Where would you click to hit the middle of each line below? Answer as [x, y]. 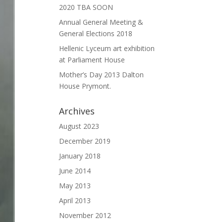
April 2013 [75, 200]
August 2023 [79, 126]
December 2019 [85, 141]
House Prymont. [85, 86]
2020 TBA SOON [86, 7]
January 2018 [80, 156]
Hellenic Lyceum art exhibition [107, 48]
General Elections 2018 [96, 33]
